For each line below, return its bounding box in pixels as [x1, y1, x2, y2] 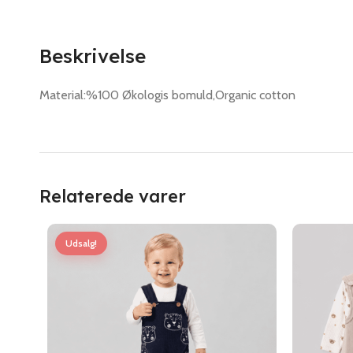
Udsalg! [65, 236, 97, 249]
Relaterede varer [39, 184, 186, 207]
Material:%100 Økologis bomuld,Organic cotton [39, 87, 295, 102]
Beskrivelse [39, 43, 146, 68]
